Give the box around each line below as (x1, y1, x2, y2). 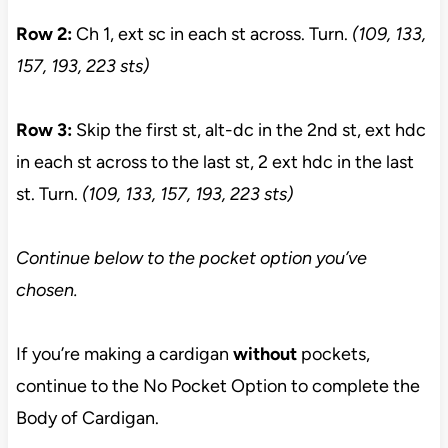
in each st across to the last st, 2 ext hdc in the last (15, 151, 414, 174)
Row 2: (15, 23, 76, 46)
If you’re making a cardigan (15, 343, 233, 366)
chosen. (15, 279, 78, 302)
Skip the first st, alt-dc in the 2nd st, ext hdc (75, 119, 426, 142)
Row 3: (15, 119, 76, 142)
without (232, 343, 301, 366)
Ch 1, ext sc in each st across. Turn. (75, 23, 352, 46)
